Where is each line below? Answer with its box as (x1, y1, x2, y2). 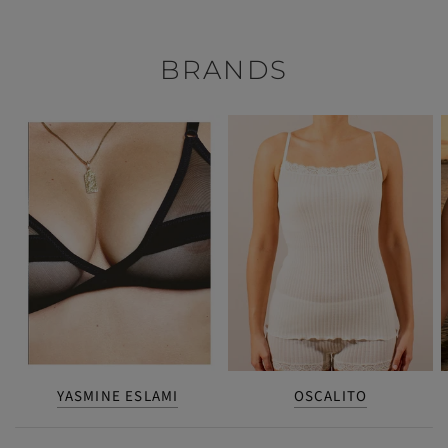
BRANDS (160, 53, 288, 86)
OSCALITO (293, 385, 368, 407)
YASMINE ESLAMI (56, 385, 179, 407)
